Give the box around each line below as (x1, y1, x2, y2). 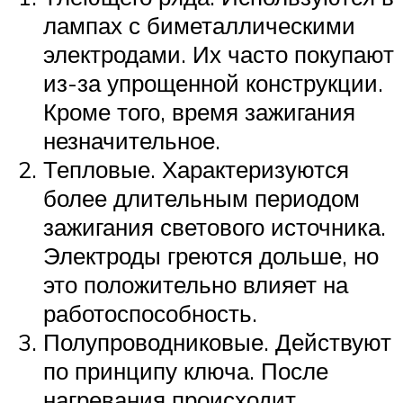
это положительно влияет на (43, 269, 348, 299)
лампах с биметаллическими (43, 10, 355, 40)
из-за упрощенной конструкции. (43, 67, 383, 97)
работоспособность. (43, 298, 257, 327)
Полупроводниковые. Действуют (43, 327, 391, 356)
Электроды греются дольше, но (43, 240, 379, 270)
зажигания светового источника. (43, 211, 386, 241)
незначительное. (43, 125, 220, 155)
